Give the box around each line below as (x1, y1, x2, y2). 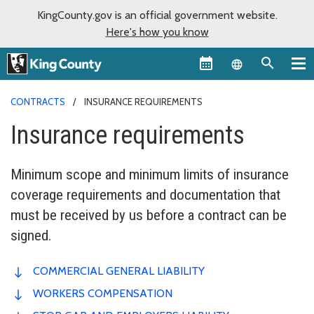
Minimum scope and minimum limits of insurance (11, 165, 289, 183)
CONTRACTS (11, 95, 65, 107)
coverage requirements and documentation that (11, 186, 280, 203)
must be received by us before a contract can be (11, 206, 287, 224)
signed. (11, 226, 52, 244)
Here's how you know (105, 25, 209, 39)
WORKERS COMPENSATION (33, 286, 172, 300)
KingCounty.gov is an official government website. (36, 8, 278, 22)
